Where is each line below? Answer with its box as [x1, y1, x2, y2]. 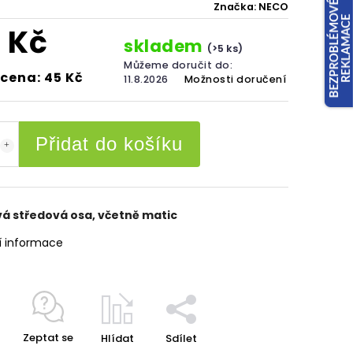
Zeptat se [22, 330, 73, 345]
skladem [124, 34, 208, 58]
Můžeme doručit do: [124, 58, 233, 72]
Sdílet [165, 331, 197, 346]
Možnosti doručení [184, 72, 287, 86]
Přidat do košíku [35, 133, 183, 154]
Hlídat [100, 331, 134, 346]
